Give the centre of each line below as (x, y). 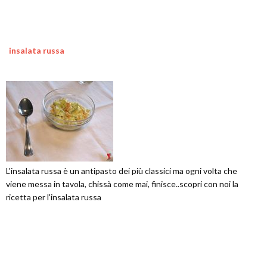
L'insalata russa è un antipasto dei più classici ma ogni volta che (122, 171)
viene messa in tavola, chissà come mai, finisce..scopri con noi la (122, 184)
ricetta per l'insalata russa (54, 197)
